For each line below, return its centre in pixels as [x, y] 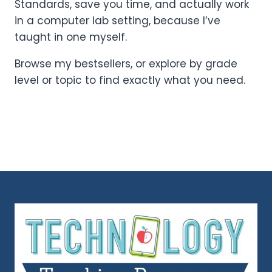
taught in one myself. [71, 37]
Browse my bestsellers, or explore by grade [126, 63]
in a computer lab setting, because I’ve [117, 20]
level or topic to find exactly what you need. [130, 80]
